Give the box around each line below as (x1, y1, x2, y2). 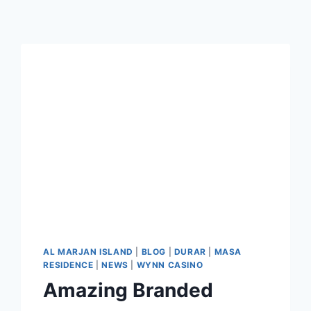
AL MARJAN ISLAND (43, 246, 133, 258)
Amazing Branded (43, 278, 214, 303)
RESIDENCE (43, 260, 94, 271)
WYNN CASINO (136, 260, 203, 271)
